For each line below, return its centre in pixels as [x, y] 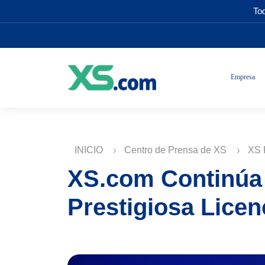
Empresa [243, 77]
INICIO [90, 150]
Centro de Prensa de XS [177, 150]
